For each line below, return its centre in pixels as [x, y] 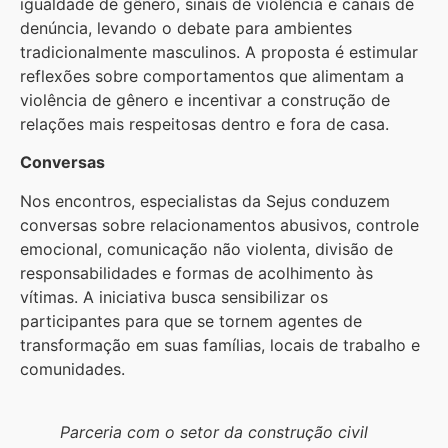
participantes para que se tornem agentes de [191, 320]
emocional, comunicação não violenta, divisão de [206, 248]
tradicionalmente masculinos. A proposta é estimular [219, 51]
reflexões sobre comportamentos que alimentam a [212, 75]
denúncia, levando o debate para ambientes [186, 27]
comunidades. [75, 368]
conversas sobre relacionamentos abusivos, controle [219, 224]
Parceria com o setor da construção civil [214, 431]
